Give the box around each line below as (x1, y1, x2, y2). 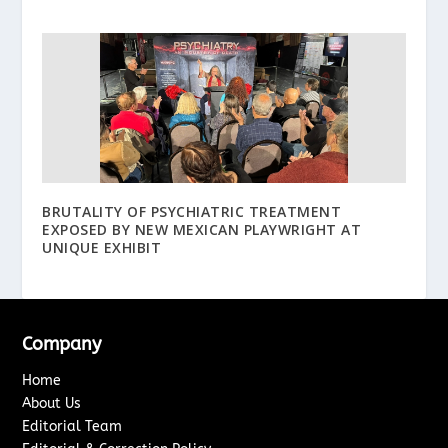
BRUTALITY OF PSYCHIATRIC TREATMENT (42, 202, 342, 222)
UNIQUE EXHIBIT (42, 238, 162, 258)
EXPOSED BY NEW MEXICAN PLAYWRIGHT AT (42, 220, 362, 240)
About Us (22, 395, 82, 413)
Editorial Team (22, 418, 123, 436)
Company (22, 333, 102, 356)
